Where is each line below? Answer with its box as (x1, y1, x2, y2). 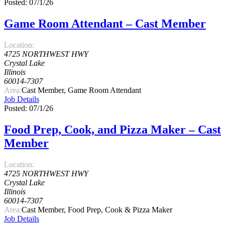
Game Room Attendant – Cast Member (4, 17, 206, 30)
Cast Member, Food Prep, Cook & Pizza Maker (22, 205, 172, 214)
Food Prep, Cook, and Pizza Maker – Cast (4, 123, 221, 136)
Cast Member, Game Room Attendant (22, 85, 141, 94)
